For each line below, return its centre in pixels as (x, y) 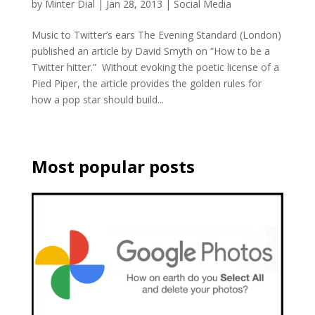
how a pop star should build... (97, 99)
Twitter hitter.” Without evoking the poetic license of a (155, 67)
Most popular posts (113, 166)
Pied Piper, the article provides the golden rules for (146, 83)
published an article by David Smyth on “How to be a (150, 51)
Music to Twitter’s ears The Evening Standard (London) (156, 35)
